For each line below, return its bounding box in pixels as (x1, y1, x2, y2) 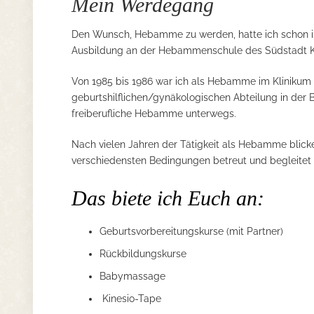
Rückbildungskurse (100, 248, 186, 259)
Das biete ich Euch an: (71, 186, 264, 210)
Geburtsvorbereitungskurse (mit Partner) (100, 226, 283, 237)
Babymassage (100, 271, 165, 282)
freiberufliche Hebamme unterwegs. (71, 108, 236, 119)
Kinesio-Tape (100, 293, 161, 304)
